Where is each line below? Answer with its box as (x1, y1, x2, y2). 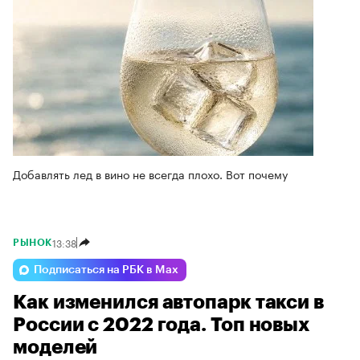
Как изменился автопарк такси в (13, 292, 324, 312)
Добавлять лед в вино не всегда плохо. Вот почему (13, 164, 288, 182)
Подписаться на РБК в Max (34, 264, 178, 276)
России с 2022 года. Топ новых (13, 314, 310, 334)
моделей (13, 337, 98, 357)
